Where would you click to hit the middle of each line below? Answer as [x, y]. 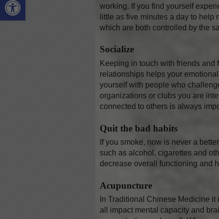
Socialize [117, 49]
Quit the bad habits [138, 128]
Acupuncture [126, 185]
